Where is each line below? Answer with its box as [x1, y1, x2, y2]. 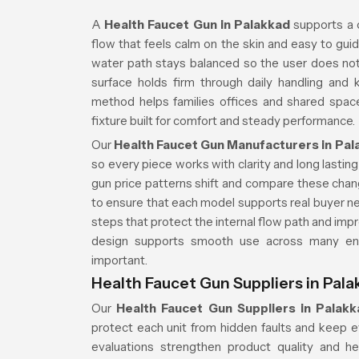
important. [91, 252, 147, 268]
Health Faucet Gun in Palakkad [104, 17, 291, 32]
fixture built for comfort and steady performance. [91, 113, 355, 128]
